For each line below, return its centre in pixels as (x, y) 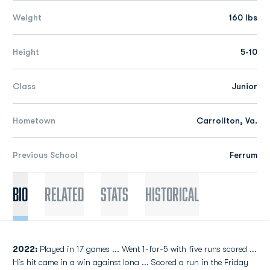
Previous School (45, 155)
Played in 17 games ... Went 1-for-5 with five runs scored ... (148, 249)
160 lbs (243, 17)
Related (64, 194)
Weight (27, 17)
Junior (244, 86)
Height (26, 52)
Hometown (34, 121)
